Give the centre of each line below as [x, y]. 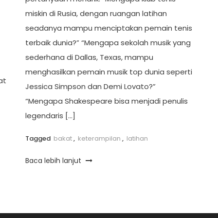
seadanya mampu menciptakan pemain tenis [109, 28]
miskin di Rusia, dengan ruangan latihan [96, 14]
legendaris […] [50, 116]
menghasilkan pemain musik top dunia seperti [109, 72]
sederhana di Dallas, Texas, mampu [89, 57]
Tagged [38, 139]
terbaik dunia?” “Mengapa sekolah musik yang [108, 43]
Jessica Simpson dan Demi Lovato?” [90, 87]
